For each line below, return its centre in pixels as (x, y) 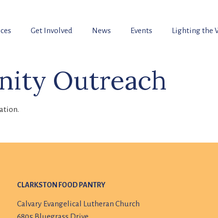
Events (141, 30)
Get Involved (51, 30)
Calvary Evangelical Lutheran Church (79, 204)
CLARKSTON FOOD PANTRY (62, 185)
